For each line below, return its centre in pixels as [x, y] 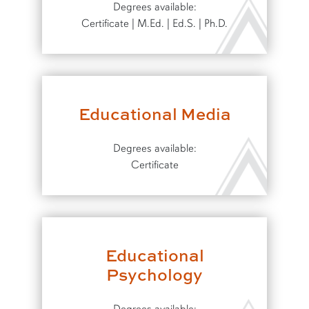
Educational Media [154, 113]
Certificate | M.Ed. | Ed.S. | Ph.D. [154, 23]
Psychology [154, 275]
